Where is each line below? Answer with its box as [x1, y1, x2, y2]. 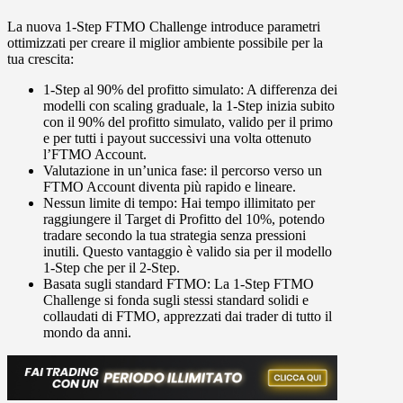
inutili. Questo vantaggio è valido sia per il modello [43, 244, 332, 260]
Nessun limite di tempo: [43, 195, 181, 211]
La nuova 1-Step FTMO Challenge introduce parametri [7, 19, 320, 35]
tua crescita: [7, 51, 74, 67]
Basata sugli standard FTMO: [43, 276, 214, 292]
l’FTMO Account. [43, 147, 147, 163]
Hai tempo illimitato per [181, 195, 315, 211]
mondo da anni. [43, 325, 131, 341]
